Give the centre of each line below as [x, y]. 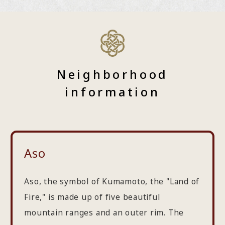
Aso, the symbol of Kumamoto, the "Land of [112, 182]
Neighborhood [113, 74]
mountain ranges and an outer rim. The [104, 213]
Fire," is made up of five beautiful [92, 197]
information [113, 92]
